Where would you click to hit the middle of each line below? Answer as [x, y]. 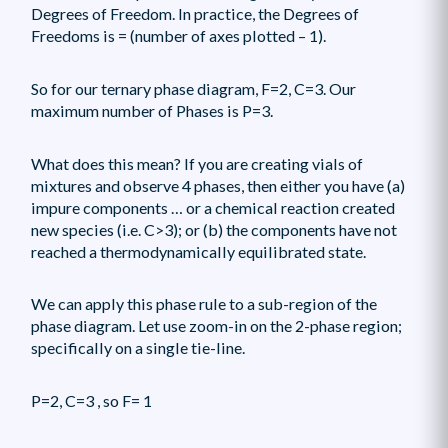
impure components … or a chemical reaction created [212, 207]
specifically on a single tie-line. [137, 348]
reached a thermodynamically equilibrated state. [198, 251]
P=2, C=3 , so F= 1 [91, 401]
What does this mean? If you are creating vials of [196, 163]
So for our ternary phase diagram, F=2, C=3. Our [193, 88]
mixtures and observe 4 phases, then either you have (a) [217, 185]
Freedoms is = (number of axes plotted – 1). [178, 36]
